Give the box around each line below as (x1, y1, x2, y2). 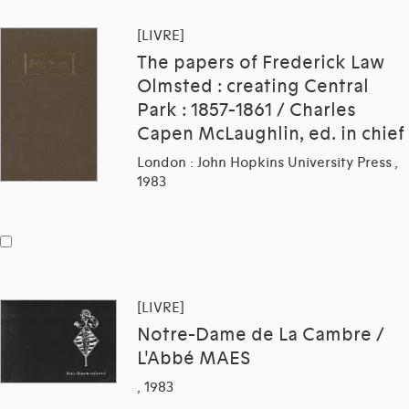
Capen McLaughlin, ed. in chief (137, 123, 404, 146)
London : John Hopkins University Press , (137, 154, 398, 172)
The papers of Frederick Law (137, 52, 384, 75)
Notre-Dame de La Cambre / (137, 324, 384, 347)
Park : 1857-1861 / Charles (137, 100, 356, 122)
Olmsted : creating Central (137, 76, 369, 99)
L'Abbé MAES (137, 348, 250, 371)
